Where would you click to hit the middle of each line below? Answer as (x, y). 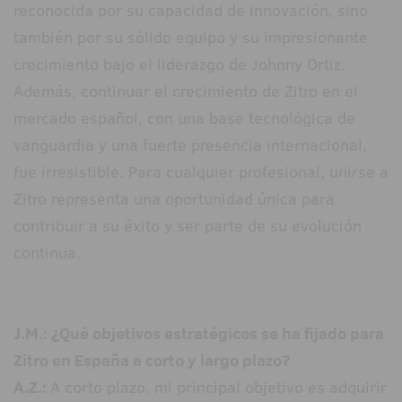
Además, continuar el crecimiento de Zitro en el (186, 92)
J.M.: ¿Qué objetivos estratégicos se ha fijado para (199, 334)
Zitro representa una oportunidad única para (174, 199)
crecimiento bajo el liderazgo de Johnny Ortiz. (179, 65)
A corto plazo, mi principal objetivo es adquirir (218, 388)
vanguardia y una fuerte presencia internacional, (190, 145)
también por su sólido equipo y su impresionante (191, 38)
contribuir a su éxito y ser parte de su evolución (188, 226)
